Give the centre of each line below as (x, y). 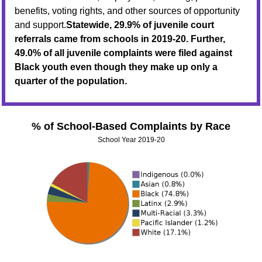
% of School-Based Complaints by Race (131, 126)
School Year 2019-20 (131, 140)
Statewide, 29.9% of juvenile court (140, 25)
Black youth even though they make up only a (116, 67)
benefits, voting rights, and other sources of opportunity (127, 11)
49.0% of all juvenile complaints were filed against (123, 53)
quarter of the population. (71, 81)
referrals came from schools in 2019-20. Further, (120, 39)
